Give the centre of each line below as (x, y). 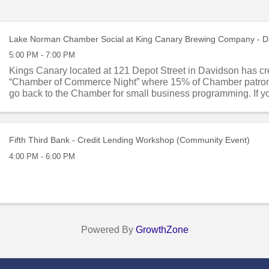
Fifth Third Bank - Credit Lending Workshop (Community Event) (130, 140)
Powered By (108, 229)
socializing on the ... (51, 105)
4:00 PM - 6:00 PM (42, 156)
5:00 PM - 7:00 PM (42, 55)
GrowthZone (162, 229)
